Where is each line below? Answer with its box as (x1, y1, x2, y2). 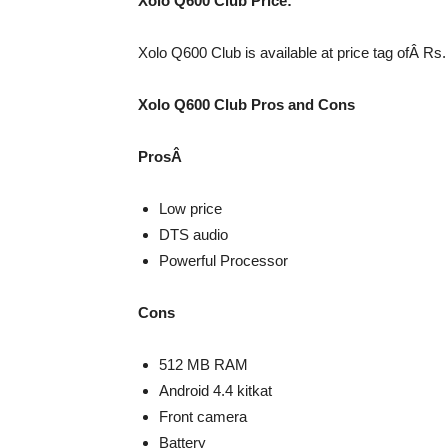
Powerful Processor (159, 252, 288, 269)
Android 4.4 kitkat (159, 382, 272, 399)
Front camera (159, 408, 247, 425)
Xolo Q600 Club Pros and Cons (138, 96, 355, 113)
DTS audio (159, 226, 228, 243)
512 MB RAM (159, 356, 248, 373)
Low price (159, 200, 222, 217)
